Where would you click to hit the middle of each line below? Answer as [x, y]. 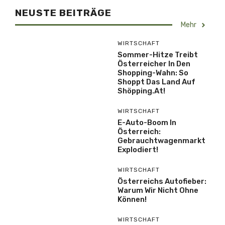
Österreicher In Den [154, 64]
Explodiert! [138, 150]
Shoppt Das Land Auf [156, 82]
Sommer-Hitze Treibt [158, 55]
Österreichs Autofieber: [162, 181]
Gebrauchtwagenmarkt [161, 141]
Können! [132, 199]
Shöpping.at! [141, 91]
